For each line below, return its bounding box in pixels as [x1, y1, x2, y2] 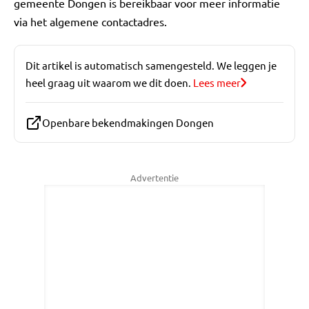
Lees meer [193, 76, 241, 89]
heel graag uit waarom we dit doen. [26, 76, 191, 89]
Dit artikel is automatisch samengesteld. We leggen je [26, 59, 277, 72]
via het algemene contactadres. [14, 14, 167, 28]
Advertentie [130, 172, 179, 183]
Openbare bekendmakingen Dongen [42, 116, 214, 129]
